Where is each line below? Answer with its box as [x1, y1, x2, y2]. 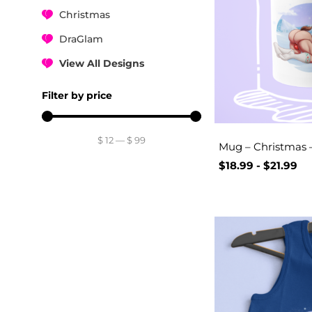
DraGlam [59, 32, 103, 45]
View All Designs [59, 56, 144, 70]
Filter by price [42, 88, 112, 102]
